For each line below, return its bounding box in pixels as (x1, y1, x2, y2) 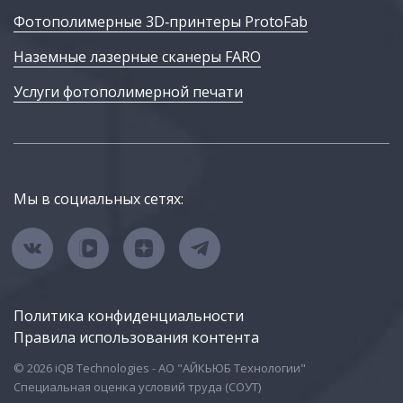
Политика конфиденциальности (13, 306, 244, 327)
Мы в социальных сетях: (13, 189, 184, 210)
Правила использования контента (13, 327, 259, 348)
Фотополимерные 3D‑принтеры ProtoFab (13, 12, 308, 32)
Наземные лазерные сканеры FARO (13, 47, 261, 67)
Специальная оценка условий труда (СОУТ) (13, 379, 261, 396)
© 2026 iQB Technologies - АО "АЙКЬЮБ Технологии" (13, 360, 306, 377)
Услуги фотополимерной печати (13, 82, 243, 103)
